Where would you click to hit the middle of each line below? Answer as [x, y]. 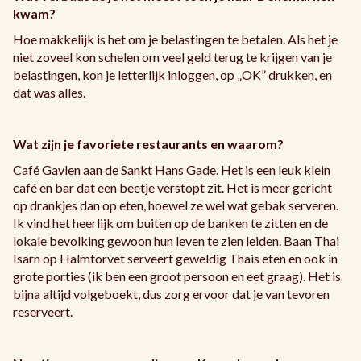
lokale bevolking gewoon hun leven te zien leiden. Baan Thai [176, 241]
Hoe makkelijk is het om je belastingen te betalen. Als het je [175, 39]
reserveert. [43, 312]
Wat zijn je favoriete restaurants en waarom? [148, 144]
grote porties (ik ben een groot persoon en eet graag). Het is [177, 276]
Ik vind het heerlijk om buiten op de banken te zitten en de [170, 223]
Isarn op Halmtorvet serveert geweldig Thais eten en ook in [175, 259]
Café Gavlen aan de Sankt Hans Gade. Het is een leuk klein [172, 170]
